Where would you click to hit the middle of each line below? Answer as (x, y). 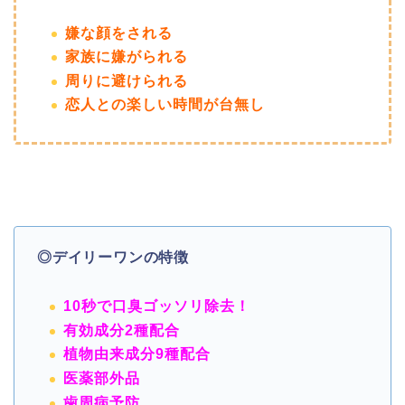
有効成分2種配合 (122, 330)
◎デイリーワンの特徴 (113, 258)
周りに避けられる (127, 80)
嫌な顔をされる (119, 33)
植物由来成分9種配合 (137, 354)
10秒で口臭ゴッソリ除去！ (157, 306)
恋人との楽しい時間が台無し (165, 105)
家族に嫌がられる (127, 57)
